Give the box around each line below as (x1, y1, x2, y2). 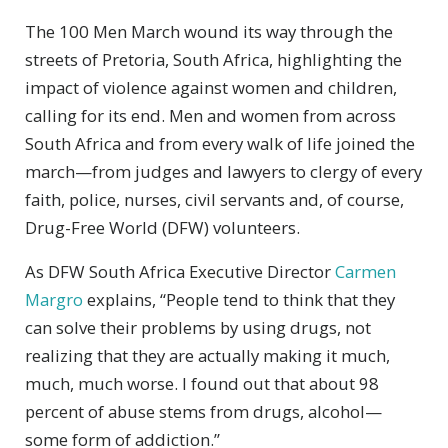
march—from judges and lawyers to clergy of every (25, 160, 422, 184)
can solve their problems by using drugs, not (25, 316, 371, 340)
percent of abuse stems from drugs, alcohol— (25, 400, 382, 424)
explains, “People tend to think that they (83, 288, 395, 312)
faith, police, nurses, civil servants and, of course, (25, 188, 404, 212)
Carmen (335, 260, 396, 284)
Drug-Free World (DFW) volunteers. (25, 216, 300, 240)
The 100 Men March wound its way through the (25, 20, 393, 44)
